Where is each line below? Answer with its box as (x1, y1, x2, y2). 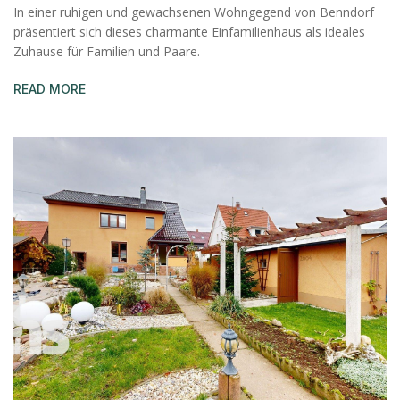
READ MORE (13, 81, 86, 97)
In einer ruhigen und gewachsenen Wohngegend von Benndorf (13, 4, 374, 21)
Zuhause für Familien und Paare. (13, 43, 200, 61)
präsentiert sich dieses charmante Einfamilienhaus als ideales (13, 23, 365, 41)
